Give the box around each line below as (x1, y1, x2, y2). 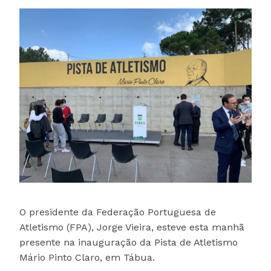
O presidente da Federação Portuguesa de (19, 206, 216, 218)
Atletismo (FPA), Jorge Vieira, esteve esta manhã (19, 221, 244, 233)
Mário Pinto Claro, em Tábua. (19, 252, 155, 264)
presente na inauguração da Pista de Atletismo (19, 237, 238, 249)
